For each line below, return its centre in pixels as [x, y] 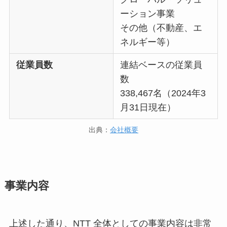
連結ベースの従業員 [161, 65]
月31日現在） [148, 108]
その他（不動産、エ [161, 28]
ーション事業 [148, 14]
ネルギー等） [148, 42]
